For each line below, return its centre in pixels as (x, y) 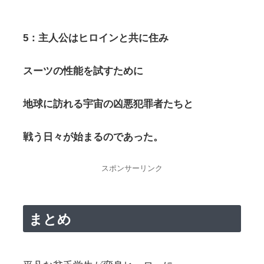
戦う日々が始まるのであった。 (93, 137)
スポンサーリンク (132, 169)
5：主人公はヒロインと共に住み (95, 38)
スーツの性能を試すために (83, 71)
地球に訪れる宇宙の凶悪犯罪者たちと (108, 104)
